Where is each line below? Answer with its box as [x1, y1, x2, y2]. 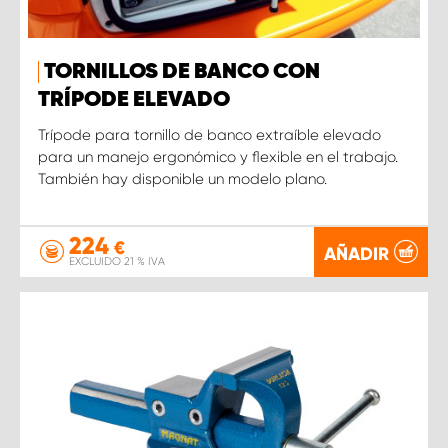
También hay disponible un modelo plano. [38, 169, 327, 188]
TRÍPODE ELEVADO [38, 88, 230, 111]
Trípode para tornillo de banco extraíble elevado [38, 125, 381, 144]
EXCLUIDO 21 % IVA [69, 255, 165, 268]
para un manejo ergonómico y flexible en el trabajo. [38, 147, 398, 166]
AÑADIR [324, 242, 389, 265]
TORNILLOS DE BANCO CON [44, 60, 320, 83]
